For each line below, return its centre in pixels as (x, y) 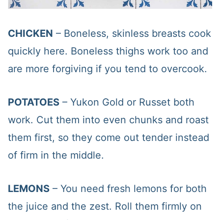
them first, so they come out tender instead (108, 138)
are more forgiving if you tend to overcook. (107, 69)
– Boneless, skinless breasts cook (132, 34)
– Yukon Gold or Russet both (127, 102)
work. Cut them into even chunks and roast (108, 120)
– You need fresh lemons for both (128, 189)
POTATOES (33, 102)
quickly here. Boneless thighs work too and (108, 51)
